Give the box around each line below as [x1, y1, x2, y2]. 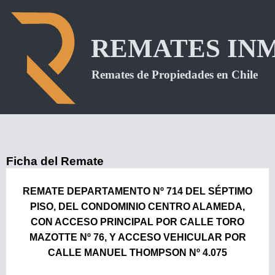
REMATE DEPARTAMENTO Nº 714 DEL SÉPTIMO [23, 186, 252, 197]
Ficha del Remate [6, 155, 104, 168]
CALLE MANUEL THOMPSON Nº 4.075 [48, 247, 227, 258]
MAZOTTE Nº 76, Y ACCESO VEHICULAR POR [29, 232, 246, 243]
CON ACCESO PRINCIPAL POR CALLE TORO [31, 217, 244, 228]
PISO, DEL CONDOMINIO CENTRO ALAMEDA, [30, 201, 245, 212]
